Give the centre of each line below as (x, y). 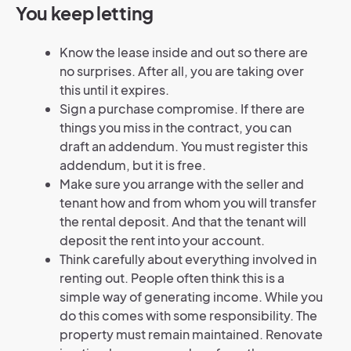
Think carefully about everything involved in (188, 259)
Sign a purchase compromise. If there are (182, 109)
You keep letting (85, 14)
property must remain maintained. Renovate (191, 335)
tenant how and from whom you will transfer (188, 203)
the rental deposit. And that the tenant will (183, 222)
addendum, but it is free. (133, 165)
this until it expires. (114, 90)
